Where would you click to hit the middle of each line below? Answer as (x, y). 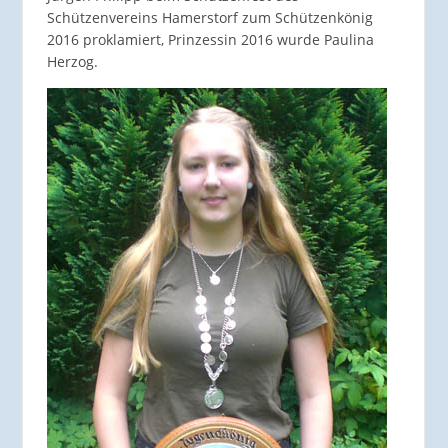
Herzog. (72, 62)
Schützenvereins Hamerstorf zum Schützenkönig (209, 18)
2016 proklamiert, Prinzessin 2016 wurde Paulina (210, 40)
